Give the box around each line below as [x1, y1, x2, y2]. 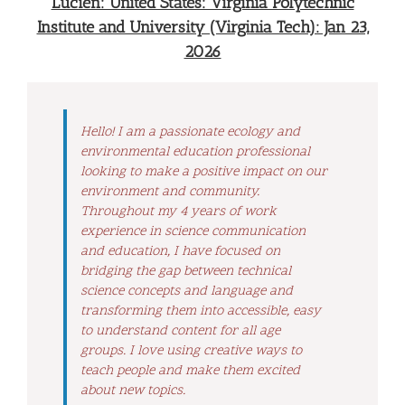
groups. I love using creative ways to [80, 342, 302, 362]
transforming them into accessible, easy [80, 302, 321, 322]
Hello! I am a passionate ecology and [80, 123, 300, 143]
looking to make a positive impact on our [80, 163, 327, 183]
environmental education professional [80, 143, 310, 163]
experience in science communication [80, 222, 306, 242]
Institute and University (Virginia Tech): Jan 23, [36, 17, 369, 38]
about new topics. [80, 381, 185, 401]
